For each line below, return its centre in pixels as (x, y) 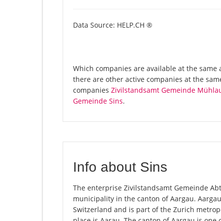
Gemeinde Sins (98, 101)
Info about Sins (120, 167)
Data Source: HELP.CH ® (113, 25)
